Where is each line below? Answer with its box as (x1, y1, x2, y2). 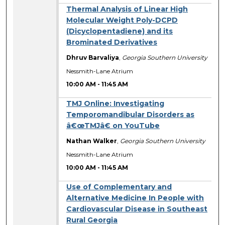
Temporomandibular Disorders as (66, 110, 195, 120)
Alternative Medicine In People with (66, 193, 204, 203)
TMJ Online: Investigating (66, 99, 165, 108)
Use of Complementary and (66, 182, 172, 192)
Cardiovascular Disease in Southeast (66, 204, 208, 214)
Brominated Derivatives (66, 38, 158, 47)
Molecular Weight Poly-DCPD (66, 16, 178, 25)
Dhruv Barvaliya (66, 54, 120, 62)
